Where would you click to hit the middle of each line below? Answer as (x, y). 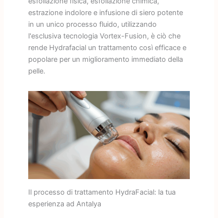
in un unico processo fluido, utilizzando (92, 24)
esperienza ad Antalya (64, 204)
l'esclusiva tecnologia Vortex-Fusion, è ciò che (104, 36)
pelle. (36, 71)
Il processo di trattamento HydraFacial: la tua (102, 192)
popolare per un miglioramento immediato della (105, 59)
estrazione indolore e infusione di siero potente (105, 12)
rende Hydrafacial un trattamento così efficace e (107, 47)
